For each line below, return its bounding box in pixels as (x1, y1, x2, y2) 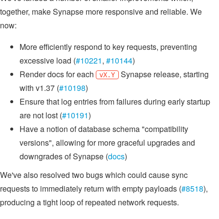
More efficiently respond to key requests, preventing (20, 41, 197, 53)
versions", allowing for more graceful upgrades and (20, 137, 195, 149)
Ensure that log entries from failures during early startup (20, 96, 210, 108)
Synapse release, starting (118, 68, 209, 80)
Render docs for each (20, 68, 96, 80)
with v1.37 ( (20, 82, 59, 94)
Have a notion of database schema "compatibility (20, 123, 188, 135)
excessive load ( (20, 55, 76, 66)
